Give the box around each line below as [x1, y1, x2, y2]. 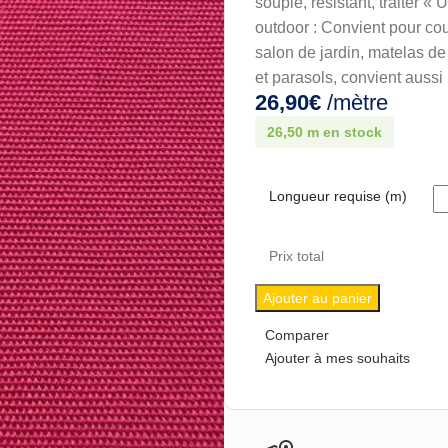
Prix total [269, 248, 324, 265]
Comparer [265, 326, 329, 343]
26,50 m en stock [267, 124, 382, 141]
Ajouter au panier [263, 290, 372, 307]
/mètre [321, 90, 388, 116]
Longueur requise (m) [269, 188, 407, 205]
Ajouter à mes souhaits [265, 349, 410, 366]
